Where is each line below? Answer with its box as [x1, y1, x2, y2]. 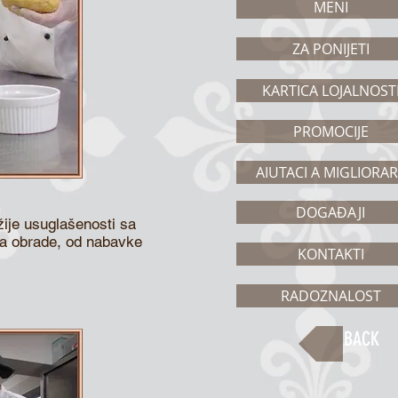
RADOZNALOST [280, 286, 381, 306]
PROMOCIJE [292, 122, 369, 141]
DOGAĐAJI [296, 203, 365, 222]
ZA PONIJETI [291, 39, 370, 59]
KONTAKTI [297, 244, 364, 264]
